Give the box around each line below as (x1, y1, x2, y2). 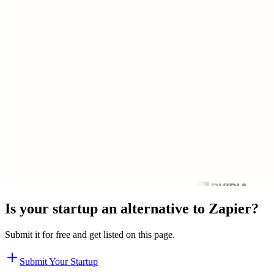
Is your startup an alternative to (5, 200, 209, 217)
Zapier (209, 200, 251, 217)
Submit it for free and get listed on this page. (5, 229, 175, 240)
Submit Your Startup (20, 256, 98, 267)
